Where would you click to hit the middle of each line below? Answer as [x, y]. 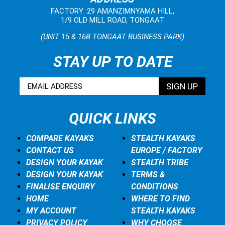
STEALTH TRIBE [160, 162]
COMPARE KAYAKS [60, 138]
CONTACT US [50, 150]
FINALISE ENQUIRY [61, 187]
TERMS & [148, 175]
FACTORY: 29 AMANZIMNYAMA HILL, [113, 11]
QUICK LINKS [113, 118]
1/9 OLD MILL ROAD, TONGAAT [113, 20]
